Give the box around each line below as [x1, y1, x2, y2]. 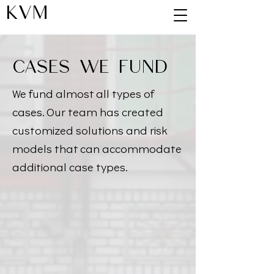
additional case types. [12, 160, 128, 174]
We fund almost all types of [12, 86, 154, 101]
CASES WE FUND [12, 59, 168, 76]
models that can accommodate [12, 141, 182, 156]
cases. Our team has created [12, 105, 163, 119]
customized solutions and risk [12, 123, 168, 138]
